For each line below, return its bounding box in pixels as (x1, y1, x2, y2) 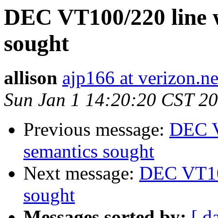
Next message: (23, 163, 139, 184)
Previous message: (23, 119, 169, 140)
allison (4, 67, 57, 89)
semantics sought (23, 141, 154, 162)
